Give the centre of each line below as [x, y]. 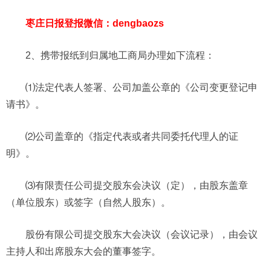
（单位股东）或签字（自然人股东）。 [88, 202]
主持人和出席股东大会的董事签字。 [83, 251]
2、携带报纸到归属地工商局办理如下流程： [120, 55]
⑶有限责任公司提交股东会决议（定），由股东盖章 [137, 185]
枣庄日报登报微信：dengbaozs [95, 23]
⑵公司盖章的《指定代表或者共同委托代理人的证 [132, 136]
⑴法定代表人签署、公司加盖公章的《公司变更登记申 [142, 87]
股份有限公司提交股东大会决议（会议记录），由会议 [142, 234]
